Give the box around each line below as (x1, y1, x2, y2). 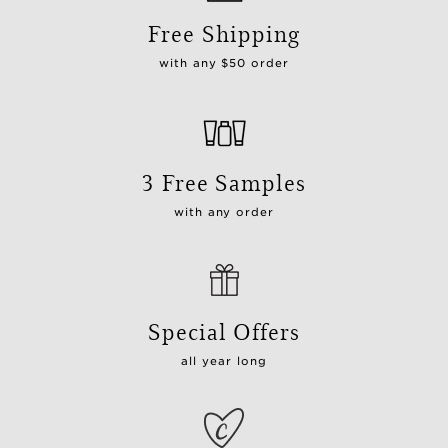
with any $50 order (158, 55, 290, 70)
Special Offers (147, 314, 301, 346)
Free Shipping (148, 16, 300, 48)
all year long (181, 353, 267, 368)
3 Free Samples (141, 165, 307, 197)
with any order (173, 204, 275, 219)
